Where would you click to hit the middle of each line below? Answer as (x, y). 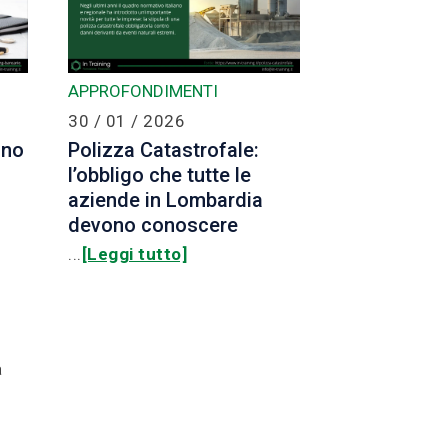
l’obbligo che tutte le (159, 175)
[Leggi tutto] (134, 254)
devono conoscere (153, 225)
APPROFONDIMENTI (143, 91)
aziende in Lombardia (165, 200)
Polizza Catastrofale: (163, 150)
